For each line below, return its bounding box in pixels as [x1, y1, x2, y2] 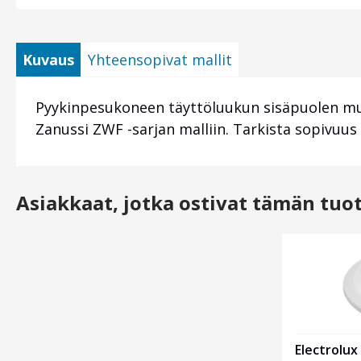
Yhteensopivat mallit [88, 50, 232, 70]
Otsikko [143, 235, 201, 255]
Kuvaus [23, 50, 74, 70]
